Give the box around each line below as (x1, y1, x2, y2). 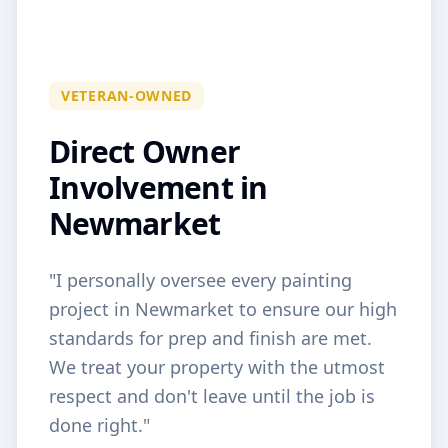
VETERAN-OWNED (61, 86, 193, 105)
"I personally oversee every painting (49, 268, 352, 292)
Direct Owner (49, 131, 240, 172)
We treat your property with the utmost (49, 355, 385, 379)
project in (49, 297, 135, 321)
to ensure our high (234, 297, 397, 321)
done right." (49, 413, 150, 437)
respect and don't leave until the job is (49, 384, 375, 408)
